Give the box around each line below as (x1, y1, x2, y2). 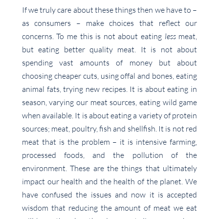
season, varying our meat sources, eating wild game (22, 97, 197, 108)
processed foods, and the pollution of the (22, 150, 197, 160)
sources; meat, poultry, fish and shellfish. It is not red (22, 124, 197, 134)
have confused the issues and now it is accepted (22, 190, 197, 200)
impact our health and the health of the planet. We (22, 176, 197, 187)
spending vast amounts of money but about (22, 58, 197, 68)
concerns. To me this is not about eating (22, 31, 165, 42)
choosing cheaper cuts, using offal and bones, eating (22, 71, 197, 81)
